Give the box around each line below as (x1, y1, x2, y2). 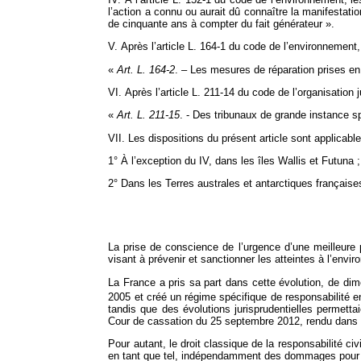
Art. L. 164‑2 (117, 63, 176, 76)
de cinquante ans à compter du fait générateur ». (108, 18, 335, 30)
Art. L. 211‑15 (117, 109, 180, 122)
